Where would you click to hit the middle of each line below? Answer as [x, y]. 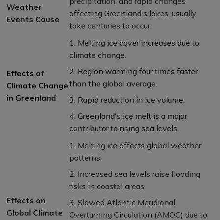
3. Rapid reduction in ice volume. [127, 99]
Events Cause [33, 19]
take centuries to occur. [110, 25]
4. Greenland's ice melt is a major [128, 116]
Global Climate [35, 212]
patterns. [85, 157]
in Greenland [31, 97]
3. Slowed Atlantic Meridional [122, 202]
